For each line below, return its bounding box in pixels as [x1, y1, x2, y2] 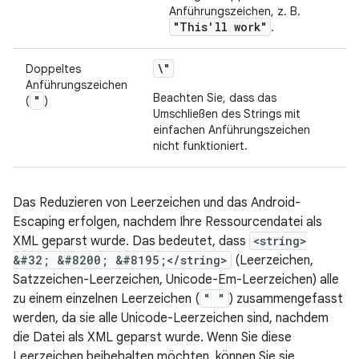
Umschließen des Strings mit [153, 107, 301, 121]
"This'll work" [173, 19, 267, 34]
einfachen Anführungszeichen [153, 123, 310, 137]
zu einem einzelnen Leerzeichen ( [13, 291, 200, 307]
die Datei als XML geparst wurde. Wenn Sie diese [13, 329, 292, 345]
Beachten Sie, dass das [153, 91, 276, 105]
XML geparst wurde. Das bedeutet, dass [13, 233, 249, 249]
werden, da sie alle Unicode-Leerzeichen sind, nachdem [13, 310, 329, 326]
